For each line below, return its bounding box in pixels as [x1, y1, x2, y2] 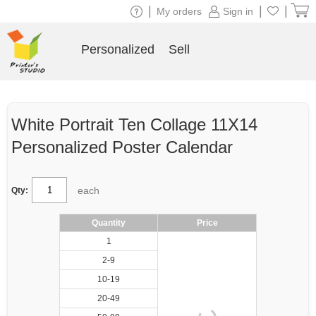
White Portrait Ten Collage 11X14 [11, 115, 257, 134]
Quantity [92, 218, 126, 228]
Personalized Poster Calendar [11, 138, 233, 157]
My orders [157, 6, 202, 17]
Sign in [223, 6, 253, 17]
